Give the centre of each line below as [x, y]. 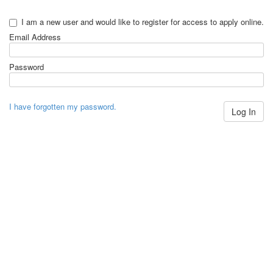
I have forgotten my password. [63, 106]
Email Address [35, 37]
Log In [244, 112]
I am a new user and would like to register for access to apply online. [143, 22]
